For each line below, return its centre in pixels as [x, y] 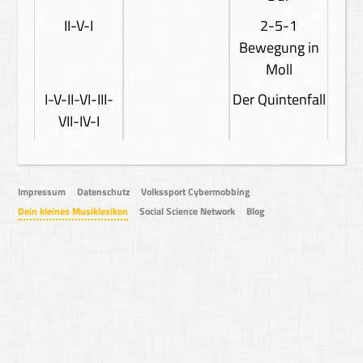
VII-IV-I [79, 121]
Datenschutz [104, 192]
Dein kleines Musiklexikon [73, 211]
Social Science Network [188, 211]
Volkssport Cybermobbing [196, 192]
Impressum [42, 192]
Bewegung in [279, 47]
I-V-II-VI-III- [79, 99]
